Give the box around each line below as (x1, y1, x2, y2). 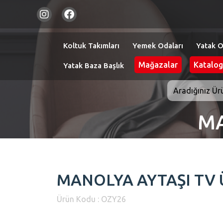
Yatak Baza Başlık (63, 61, 124, 70)
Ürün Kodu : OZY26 (57, 195, 126, 204)
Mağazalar (138, 60, 178, 70)
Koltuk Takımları (63, 41, 119, 50)
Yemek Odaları (132, 41, 183, 50)
